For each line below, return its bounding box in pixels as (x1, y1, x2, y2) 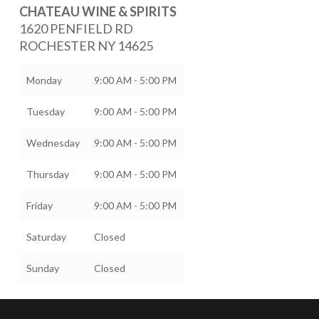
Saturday (26, 231, 66, 243)
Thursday (26, 168, 69, 180)
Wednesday (26, 137, 80, 149)
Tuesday (26, 105, 65, 117)
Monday (26, 74, 62, 86)
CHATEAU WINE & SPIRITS (19, 4, 177, 19)
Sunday (26, 262, 59, 274)
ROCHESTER (19, 38, 98, 53)
